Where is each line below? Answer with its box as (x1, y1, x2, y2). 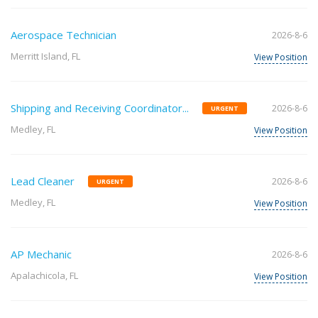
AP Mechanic (11, 247, 72, 262)
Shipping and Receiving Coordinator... (11, 101, 189, 116)
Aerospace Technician (11, 28, 116, 43)
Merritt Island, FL (11, 50, 80, 63)
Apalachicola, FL (11, 269, 78, 283)
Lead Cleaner (11, 174, 75, 189)
